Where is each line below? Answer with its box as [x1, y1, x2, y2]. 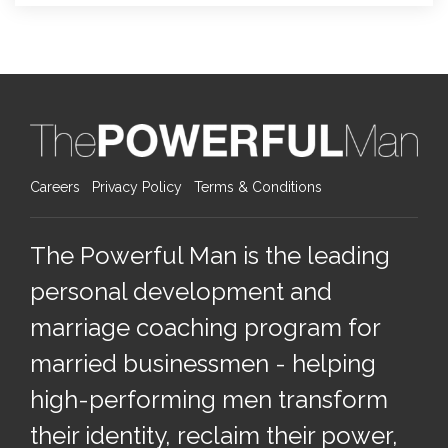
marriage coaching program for [30, 312, 380, 342]
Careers [30, 178, 80, 195]
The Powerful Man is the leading [30, 240, 390, 270]
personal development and [30, 276, 332, 306]
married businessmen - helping [30, 348, 376, 378]
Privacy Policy [92, 178, 182, 195]
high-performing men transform [30, 384, 388, 414]
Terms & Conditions [194, 178, 322, 195]
